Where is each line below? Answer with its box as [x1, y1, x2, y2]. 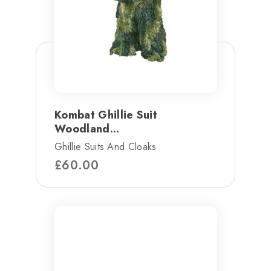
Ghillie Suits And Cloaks [54, 139, 157, 154]
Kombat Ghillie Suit [54, 106, 158, 123]
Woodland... [54, 120, 120, 137]
